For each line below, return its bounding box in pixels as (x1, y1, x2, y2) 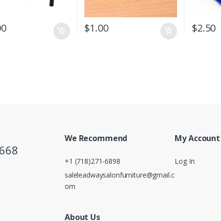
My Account (175, 132, 220, 144)
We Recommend (65, 132, 128, 144)
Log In (175, 156, 195, 166)
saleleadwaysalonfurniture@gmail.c (65, 170, 175, 180)
